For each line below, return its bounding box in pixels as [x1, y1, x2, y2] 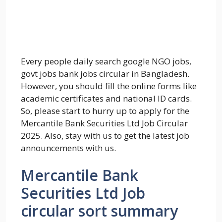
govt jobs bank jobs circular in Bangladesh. [21, 67, 191, 79]
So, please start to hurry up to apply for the [21, 105, 189, 116]
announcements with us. [21, 142, 116, 154]
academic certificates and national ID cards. [21, 92, 192, 104]
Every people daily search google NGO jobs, [21, 55, 191, 67]
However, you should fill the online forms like [21, 80, 197, 92]
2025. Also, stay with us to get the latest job [21, 129, 189, 141]
